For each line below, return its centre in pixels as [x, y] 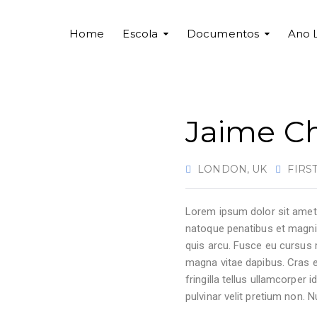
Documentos [223, 34]
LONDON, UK [231, 169]
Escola [140, 34]
